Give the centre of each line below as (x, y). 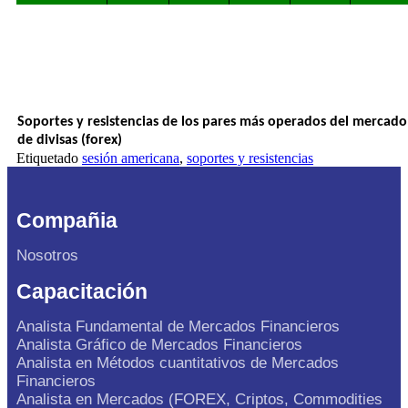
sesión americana (131, 158)
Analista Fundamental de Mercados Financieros (178, 327)
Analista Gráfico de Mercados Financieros (159, 345)
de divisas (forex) (70, 141)
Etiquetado (49, 158)
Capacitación (82, 292)
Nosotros (47, 256)
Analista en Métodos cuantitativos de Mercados (178, 363)
